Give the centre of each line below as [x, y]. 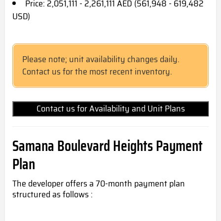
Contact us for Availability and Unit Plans [110, 109]
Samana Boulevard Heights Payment [108, 146]
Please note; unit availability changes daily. [101, 59]
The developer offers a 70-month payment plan [99, 184]
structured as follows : [53, 195]
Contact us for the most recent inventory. [97, 72]
